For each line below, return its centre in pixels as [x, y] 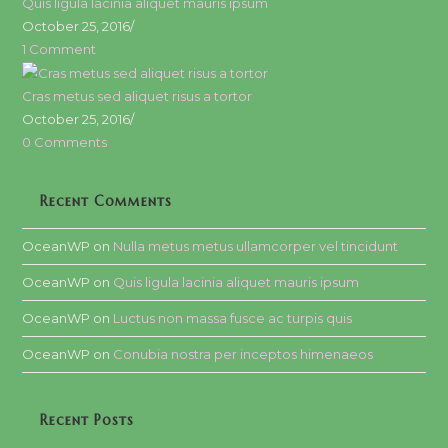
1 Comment [59, 48]
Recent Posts [87, 419]
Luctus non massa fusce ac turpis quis [233, 317]
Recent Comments [106, 200]
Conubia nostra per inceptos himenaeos [243, 353]
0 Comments [65, 141]
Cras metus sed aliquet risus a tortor [137, 95]
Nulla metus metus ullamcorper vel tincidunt [256, 245]
